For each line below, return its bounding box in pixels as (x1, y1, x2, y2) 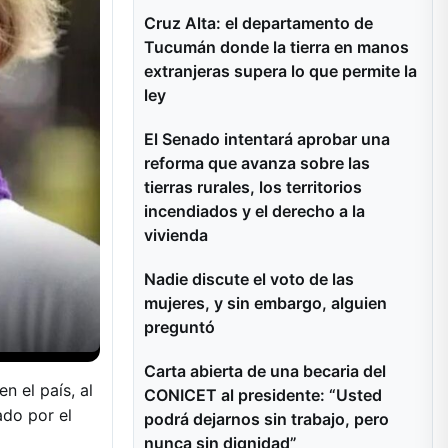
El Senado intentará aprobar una (144, 129, 390, 149)
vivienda (144, 225, 208, 245)
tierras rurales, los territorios (144, 177, 362, 197)
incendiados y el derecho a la (144, 201, 365, 221)
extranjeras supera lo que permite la (144, 61, 417, 81)
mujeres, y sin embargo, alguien (144, 293, 387, 313)
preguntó (144, 317, 215, 337)
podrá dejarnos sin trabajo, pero (144, 409, 389, 429)
